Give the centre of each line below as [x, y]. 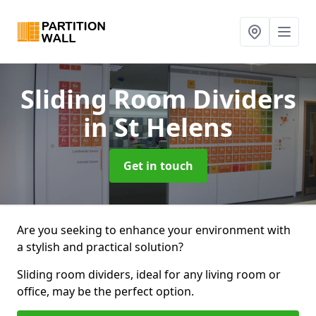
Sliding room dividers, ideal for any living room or [149, 274]
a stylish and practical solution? [100, 247]
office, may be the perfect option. [105, 291]
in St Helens [158, 127]
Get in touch [158, 166]
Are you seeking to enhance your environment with [154, 230]
